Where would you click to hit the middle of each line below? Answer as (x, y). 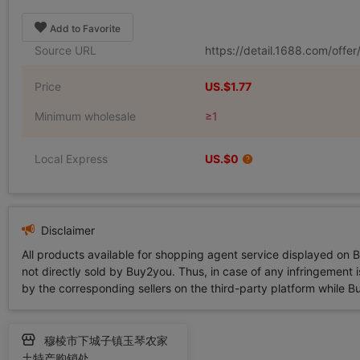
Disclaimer (66, 230)
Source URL (65, 50)
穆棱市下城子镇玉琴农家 (104, 340)
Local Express (71, 159)
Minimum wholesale (85, 116)
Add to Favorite (85, 29)
